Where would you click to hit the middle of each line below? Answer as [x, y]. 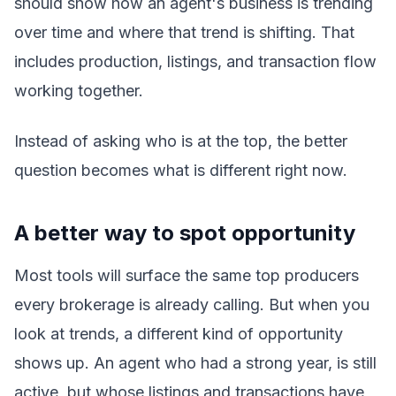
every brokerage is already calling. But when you [192, 305]
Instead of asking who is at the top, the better [181, 141]
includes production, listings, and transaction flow [195, 61]
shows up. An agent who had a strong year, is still [195, 363]
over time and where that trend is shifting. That [184, 32]
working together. [79, 91]
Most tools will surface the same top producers [187, 275]
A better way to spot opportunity [185, 233]
